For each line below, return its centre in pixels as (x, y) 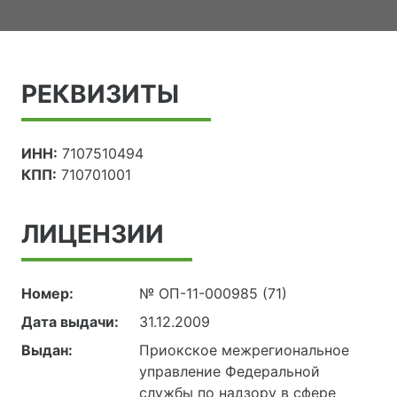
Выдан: (47, 350)
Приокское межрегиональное (245, 350)
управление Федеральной (230, 371)
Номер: (47, 293)
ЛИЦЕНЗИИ (93, 234)
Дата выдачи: (70, 321)
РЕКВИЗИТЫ (100, 93)
